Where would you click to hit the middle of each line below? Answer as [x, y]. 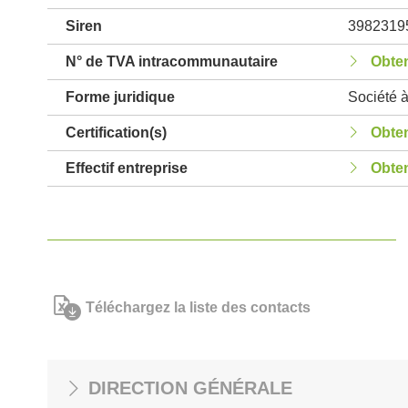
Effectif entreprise [127, 168]
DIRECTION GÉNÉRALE [190, 388]
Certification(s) [116, 133]
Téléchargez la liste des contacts [198, 307]
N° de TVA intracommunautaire [172, 61]
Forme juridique [120, 97]
